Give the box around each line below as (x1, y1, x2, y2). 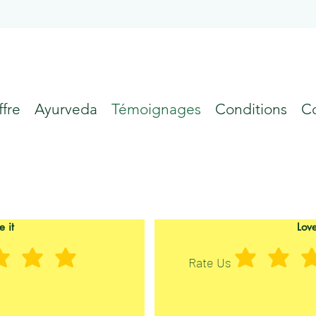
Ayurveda (35, 100, 97, 118)
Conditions (215, 100, 287, 118)
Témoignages (111, 100, 201, 118)
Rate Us (188, 255, 231, 270)
